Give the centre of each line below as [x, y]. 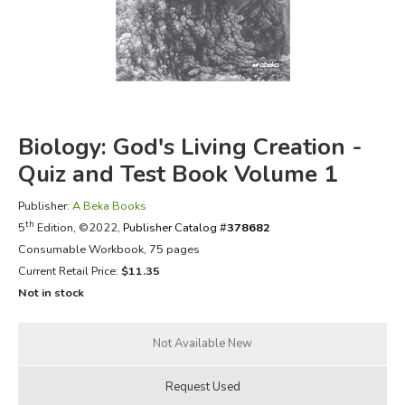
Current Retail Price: [69, 270]
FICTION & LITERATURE [108, 37]
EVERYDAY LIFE [81, 82]
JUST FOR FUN [77, 127]
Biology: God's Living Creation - [190, 146]
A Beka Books [109, 205]
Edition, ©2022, [78, 227]
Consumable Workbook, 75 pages [108, 249]
